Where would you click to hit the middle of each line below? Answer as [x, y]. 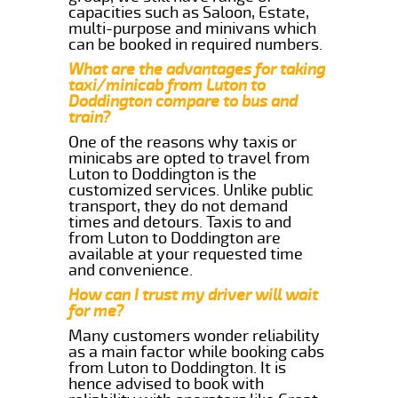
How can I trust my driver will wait [194, 295]
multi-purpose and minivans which [193, 28]
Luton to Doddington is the [163, 174]
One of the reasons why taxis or [183, 142]
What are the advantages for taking [197, 69]
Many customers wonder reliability [195, 335]
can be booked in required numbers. [196, 44]
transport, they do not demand [179, 206]
